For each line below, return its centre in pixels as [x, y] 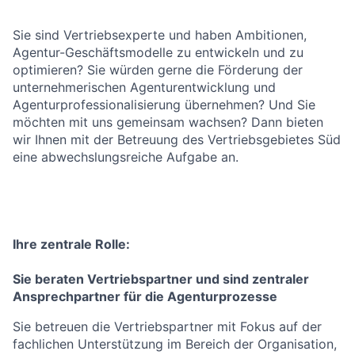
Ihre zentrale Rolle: [71, 244]
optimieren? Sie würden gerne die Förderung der [158, 70]
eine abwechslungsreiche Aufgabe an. [126, 157]
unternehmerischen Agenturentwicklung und [144, 87]
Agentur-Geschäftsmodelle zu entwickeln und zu [158, 52]
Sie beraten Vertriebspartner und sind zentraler [161, 279]
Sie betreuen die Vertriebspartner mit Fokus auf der [167, 326]
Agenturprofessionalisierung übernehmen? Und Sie [164, 105]
